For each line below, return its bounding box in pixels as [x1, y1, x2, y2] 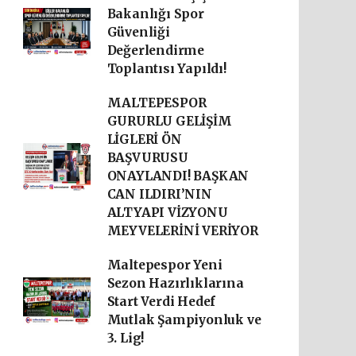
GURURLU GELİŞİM [106, 113, 232, 129]
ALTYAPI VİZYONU [106, 204, 228, 220]
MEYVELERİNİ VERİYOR [106, 222, 258, 238]
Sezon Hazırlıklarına [106, 275, 244, 291]
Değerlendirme [106, 42, 205, 58]
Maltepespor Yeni [106, 257, 222, 273]
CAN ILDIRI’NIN [106, 186, 212, 202]
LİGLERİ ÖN [106, 131, 182, 147]
